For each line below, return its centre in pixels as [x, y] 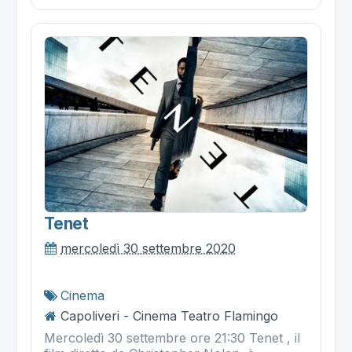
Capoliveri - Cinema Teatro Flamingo [169, 315]
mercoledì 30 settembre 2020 [148, 248]
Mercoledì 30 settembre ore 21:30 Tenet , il [172, 337]
